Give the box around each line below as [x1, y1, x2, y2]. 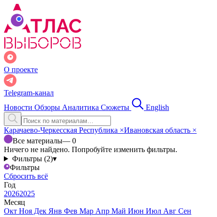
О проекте [4, 65, 38, 74]
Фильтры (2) [12, 155, 53, 163]
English [146, 103, 169, 111]
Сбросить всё [4, 172, 48, 180]
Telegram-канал [4, 89, 54, 97]
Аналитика [62, 103, 101, 111]
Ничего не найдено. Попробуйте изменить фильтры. [4, 145, 177, 154]
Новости [4, 103, 34, 111]
